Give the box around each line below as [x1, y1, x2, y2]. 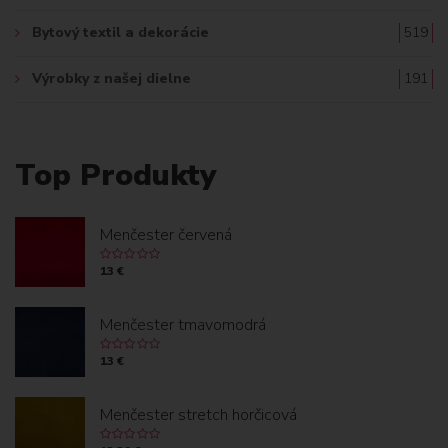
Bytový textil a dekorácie [32, 22, 209, 42]
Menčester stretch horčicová [100, 403, 297, 426]
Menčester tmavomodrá [100, 313, 266, 336]
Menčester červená [100, 223, 232, 246]
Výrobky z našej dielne [32, 68, 191, 88]
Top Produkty [15, 154, 216, 196]
